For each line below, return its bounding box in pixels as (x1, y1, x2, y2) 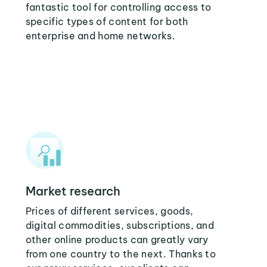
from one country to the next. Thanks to (25, 248, 216, 260)
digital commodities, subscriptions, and (25, 219, 215, 231)
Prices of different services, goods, (25, 205, 194, 217)
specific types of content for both (25, 15, 188, 27)
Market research (25, 184, 120, 198)
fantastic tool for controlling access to (25, 1, 212, 13)
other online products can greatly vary (25, 234, 209, 246)
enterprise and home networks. (25, 30, 175, 42)
